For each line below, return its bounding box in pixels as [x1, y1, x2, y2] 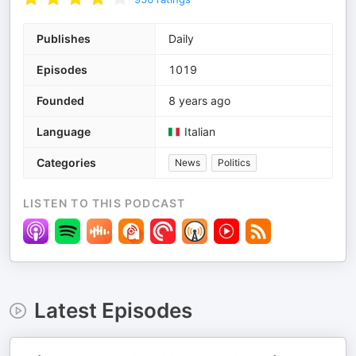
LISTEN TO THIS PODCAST [23, 196, 186, 210]
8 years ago [168, 94, 230, 107]
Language [37, 125, 91, 138]
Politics [218, 157, 250, 168]
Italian [184, 125, 215, 138]
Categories [37, 156, 96, 169]
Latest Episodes [33, 298, 192, 323]
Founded [37, 94, 84, 107]
